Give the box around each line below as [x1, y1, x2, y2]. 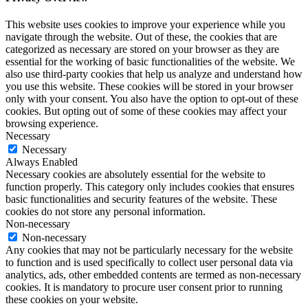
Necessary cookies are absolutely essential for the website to [5, 168, 265, 180]
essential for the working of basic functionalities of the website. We [5, 55, 295, 67]
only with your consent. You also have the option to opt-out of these [5, 92, 298, 104]
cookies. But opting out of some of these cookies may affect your [5, 104, 287, 117]
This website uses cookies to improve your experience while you [5, 18, 285, 30]
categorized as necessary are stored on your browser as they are [5, 43, 279, 55]
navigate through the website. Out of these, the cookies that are [5, 30, 277, 43]
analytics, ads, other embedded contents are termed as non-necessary [5, 268, 301, 280]
